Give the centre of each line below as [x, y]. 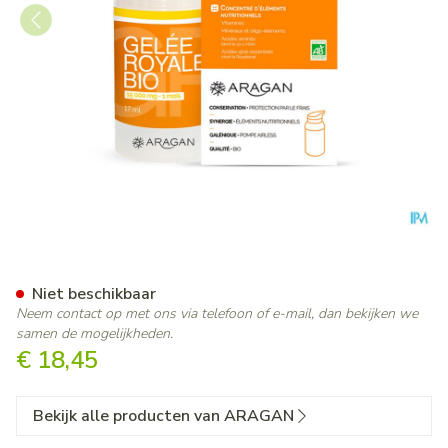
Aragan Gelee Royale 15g [202, 270]
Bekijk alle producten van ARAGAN [163, 416]
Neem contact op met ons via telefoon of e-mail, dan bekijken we [217, 313]
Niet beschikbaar [94, 294]
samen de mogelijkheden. [94, 333]
